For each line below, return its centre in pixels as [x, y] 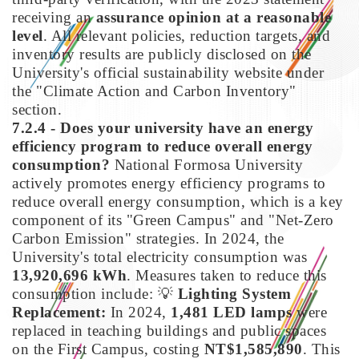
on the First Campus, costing [108, 349]
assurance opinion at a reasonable [213, 17]
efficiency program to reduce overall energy [163, 146]
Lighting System [234, 293]
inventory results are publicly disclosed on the [162, 54]
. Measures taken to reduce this [227, 275]
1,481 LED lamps [232, 312]
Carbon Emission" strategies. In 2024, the [148, 238]
